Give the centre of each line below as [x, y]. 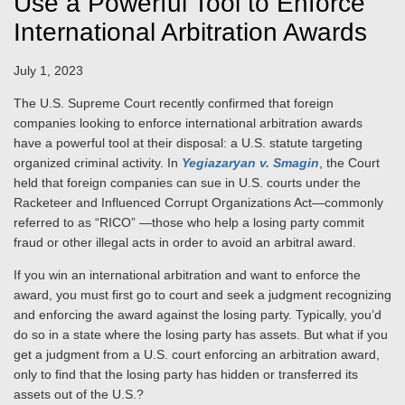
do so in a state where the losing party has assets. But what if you [201, 334]
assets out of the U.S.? [79, 394]
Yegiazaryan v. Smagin [250, 163]
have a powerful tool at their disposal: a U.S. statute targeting [188, 143]
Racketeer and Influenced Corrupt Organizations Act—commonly [198, 202]
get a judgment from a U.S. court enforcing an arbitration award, [197, 354]
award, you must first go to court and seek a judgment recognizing [202, 295]
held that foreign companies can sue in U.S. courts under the [187, 183]
